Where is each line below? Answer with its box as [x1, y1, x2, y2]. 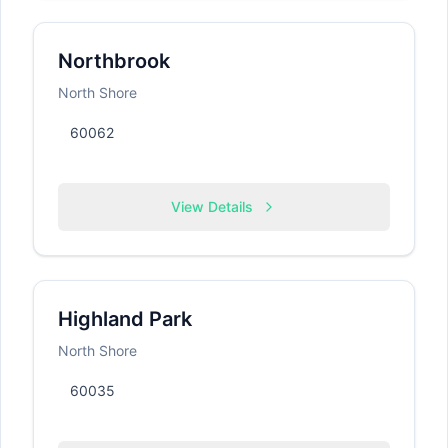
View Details [171, 198, 253, 215]
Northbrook [58, 49, 170, 73]
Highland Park [58, 307, 192, 331]
